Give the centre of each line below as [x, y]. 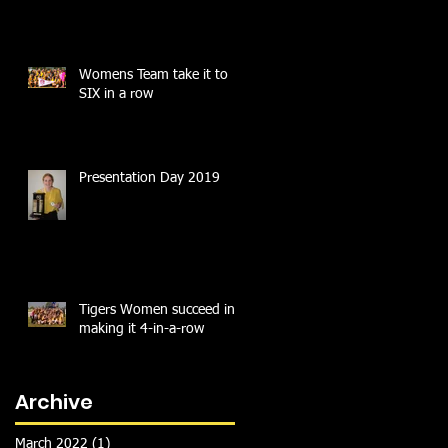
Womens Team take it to [153, 75]
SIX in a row [116, 94]
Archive [54, 402]
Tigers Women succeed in [157, 310]
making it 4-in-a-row [141, 329]
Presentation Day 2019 [149, 178]
